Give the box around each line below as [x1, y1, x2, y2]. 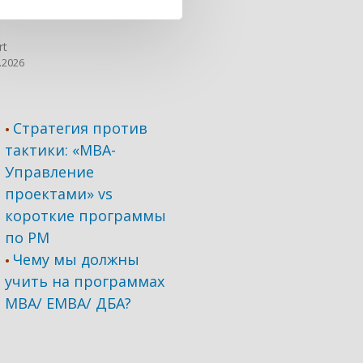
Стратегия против [13, 118, 148, 138]
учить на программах [5, 271, 165, 291]
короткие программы [5, 206, 167, 225]
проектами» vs [5, 184, 113, 203]
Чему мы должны [13, 250, 140, 269]
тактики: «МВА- [5, 140, 117, 160]
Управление [5, 162, 95, 181]
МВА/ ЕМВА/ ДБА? [5, 293, 132, 313]
